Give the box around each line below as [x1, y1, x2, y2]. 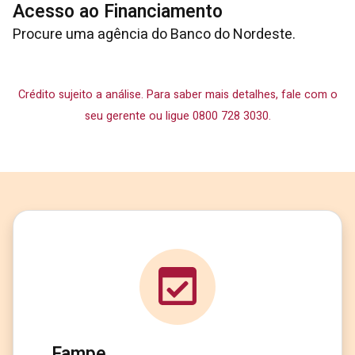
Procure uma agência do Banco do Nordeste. [13, 24, 296, 45]
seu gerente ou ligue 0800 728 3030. [84, 108, 271, 124]
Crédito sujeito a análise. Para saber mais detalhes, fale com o [17, 86, 338, 103]
